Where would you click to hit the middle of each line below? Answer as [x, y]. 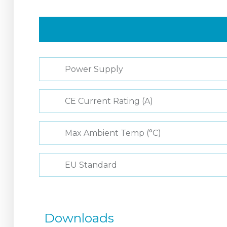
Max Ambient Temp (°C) [113, 133]
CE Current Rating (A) [109, 101]
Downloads [79, 218]
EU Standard [91, 165]
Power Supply [94, 69]
